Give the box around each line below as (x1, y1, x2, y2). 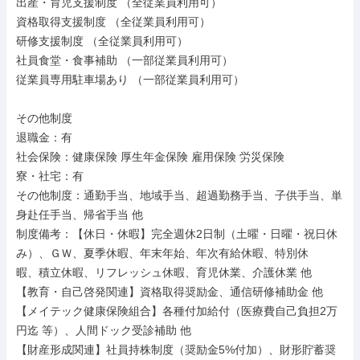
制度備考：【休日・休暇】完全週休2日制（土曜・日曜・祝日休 (16, 227, 337, 240)
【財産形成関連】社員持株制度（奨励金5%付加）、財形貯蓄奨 (16, 343, 336, 356)
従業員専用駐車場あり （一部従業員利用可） (16, 73, 244, 86)
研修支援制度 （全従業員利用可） (16, 35, 188, 47)
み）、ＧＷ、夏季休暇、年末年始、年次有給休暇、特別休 (16, 247, 309, 260)
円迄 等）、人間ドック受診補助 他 (16, 324, 191, 337)
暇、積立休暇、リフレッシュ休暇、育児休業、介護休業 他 (16, 266, 312, 279)
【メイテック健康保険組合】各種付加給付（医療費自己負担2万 (16, 305, 337, 317)
